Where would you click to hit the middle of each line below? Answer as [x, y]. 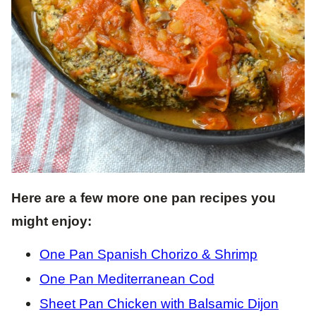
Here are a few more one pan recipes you [144, 197]
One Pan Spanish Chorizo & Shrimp [148, 254]
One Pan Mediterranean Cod [127, 279]
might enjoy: [51, 221]
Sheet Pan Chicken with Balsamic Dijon [159, 303]
